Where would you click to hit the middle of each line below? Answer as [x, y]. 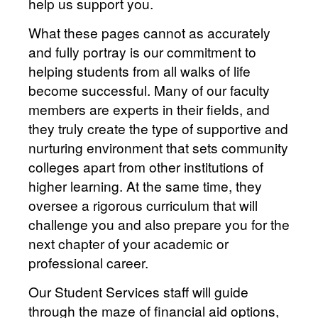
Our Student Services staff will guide [138, 292]
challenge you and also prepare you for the [159, 224]
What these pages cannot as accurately [149, 33]
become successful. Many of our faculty [149, 90]
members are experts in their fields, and [149, 109]
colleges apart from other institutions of [146, 167]
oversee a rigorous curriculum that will [143, 205]
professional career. [88, 263]
